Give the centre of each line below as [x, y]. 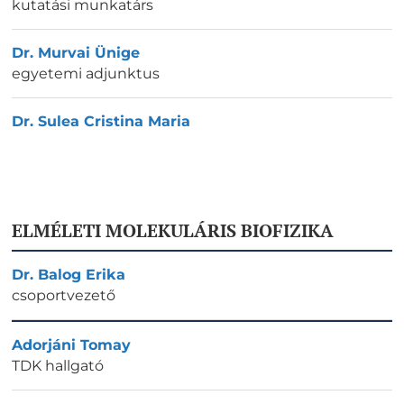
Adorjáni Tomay [71, 345]
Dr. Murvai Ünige [76, 52]
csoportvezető [64, 296]
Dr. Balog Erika [69, 274]
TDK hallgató [58, 366]
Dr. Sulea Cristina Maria [101, 121]
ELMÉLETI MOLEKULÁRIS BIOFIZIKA [173, 230]
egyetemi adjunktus [86, 73]
